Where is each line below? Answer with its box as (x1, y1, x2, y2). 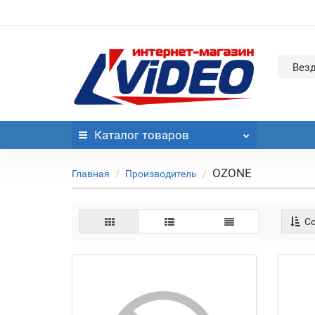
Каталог (94, 128, 139, 143)
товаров (139, 128, 189, 143)
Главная (72, 168, 110, 180)
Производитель (125, 168, 197, 180)
